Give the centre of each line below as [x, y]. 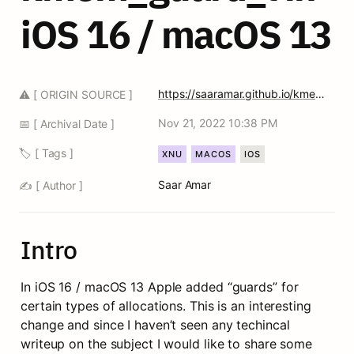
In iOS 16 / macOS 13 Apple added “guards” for [160, 287]
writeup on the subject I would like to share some [167, 344]
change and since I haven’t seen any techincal [155, 325]
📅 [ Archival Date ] [67, 124]
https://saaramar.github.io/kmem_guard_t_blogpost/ [320, 94]
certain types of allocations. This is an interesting [166, 306]
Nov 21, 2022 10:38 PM [218, 123]
